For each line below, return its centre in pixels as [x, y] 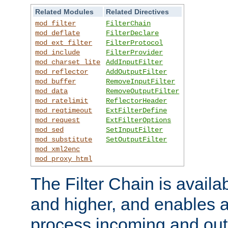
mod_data [52, 91]
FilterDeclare [133, 33]
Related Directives [138, 11]
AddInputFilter [135, 62]
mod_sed [50, 130]
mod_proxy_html [64, 159]
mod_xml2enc [58, 149]
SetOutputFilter [137, 139]
